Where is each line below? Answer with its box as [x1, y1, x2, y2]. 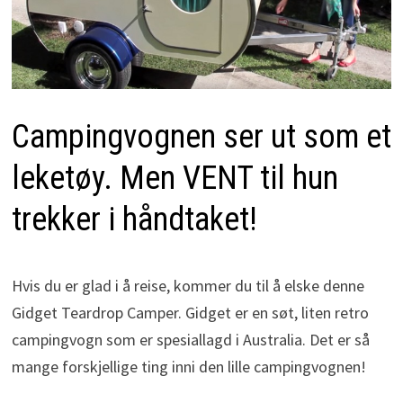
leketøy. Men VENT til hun [11, 158, 338, 197]
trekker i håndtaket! [11, 200, 257, 238]
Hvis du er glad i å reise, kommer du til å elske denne [11, 274, 364, 296]
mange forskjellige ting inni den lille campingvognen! [11, 355, 366, 377]
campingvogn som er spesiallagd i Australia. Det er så [11, 328, 370, 350]
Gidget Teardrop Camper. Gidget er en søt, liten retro [11, 301, 369, 323]
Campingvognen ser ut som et [11, 117, 391, 156]
